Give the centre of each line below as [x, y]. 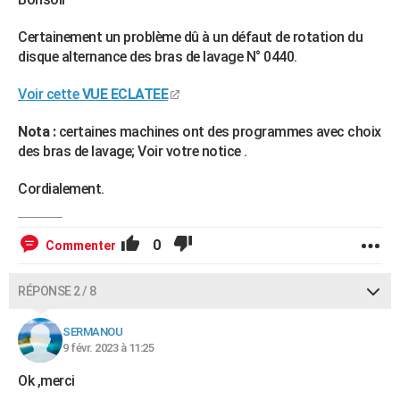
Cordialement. [61, 189]
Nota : [38, 132]
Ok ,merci [48, 381]
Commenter [81, 246]
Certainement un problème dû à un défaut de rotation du [190, 37]
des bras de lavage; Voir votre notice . [133, 151]
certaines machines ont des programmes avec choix [220, 132]
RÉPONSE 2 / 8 [57, 291]
